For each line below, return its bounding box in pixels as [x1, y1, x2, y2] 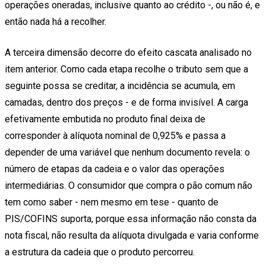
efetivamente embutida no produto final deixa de [5, 113, 205, 125]
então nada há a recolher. [5, 15, 106, 27]
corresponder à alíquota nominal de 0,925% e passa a [5, 129, 226, 141]
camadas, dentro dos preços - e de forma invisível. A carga [5, 96, 248, 108]
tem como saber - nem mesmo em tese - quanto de [5, 196, 218, 208]
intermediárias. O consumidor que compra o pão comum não [5, 179, 252, 191]
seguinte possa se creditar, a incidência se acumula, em [5, 80, 235, 91]
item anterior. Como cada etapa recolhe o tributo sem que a [5, 63, 248, 75]
